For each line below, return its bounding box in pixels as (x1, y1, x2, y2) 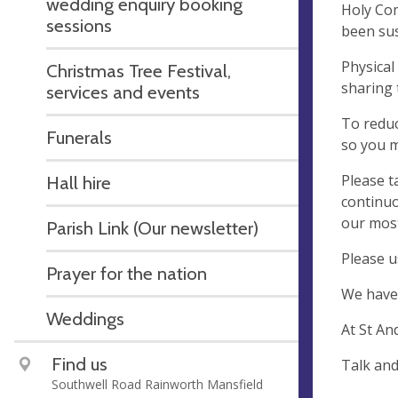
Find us (52, 352, 107, 375)
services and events (46, 80, 200, 103)
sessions (46, 13, 112, 36)
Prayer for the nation (46, 261, 207, 284)
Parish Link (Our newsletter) (46, 216, 259, 239)
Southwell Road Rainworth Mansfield (52, 375, 263, 393)
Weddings (46, 306, 124, 330)
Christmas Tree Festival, (46, 59, 231, 82)
